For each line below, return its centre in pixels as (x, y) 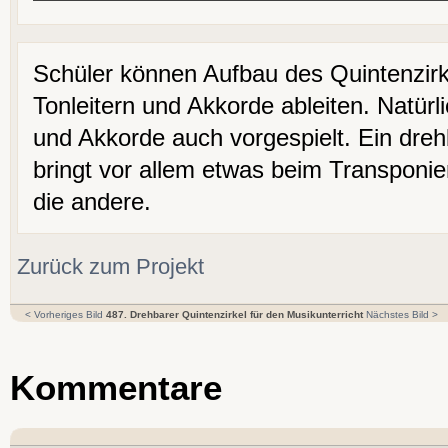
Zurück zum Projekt (110, 266)
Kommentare (116, 387)
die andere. (92, 201)
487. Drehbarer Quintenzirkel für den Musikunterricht (234, 314)
